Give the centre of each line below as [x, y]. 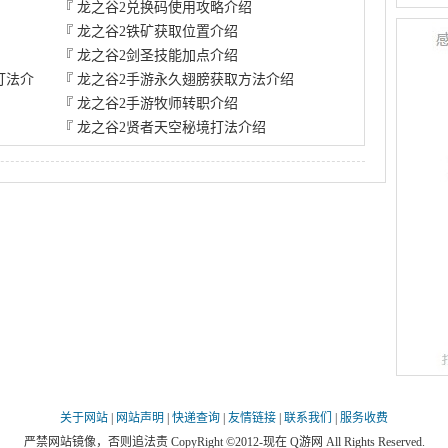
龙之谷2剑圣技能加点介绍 [158, 55]
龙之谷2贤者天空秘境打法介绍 [172, 127]
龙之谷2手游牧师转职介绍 [158, 103]
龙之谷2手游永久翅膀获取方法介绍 [186, 79]
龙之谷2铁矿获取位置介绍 [158, 31]
